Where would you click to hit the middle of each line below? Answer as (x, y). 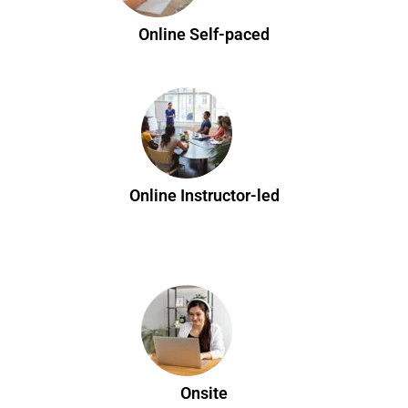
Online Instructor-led (204, 195)
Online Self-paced (204, 34)
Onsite (204, 393)
